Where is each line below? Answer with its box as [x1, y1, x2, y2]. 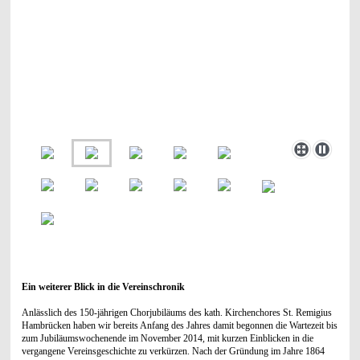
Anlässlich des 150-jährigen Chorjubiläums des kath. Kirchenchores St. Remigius [21, 306, 332, 318]
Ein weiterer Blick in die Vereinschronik [21, 280, 185, 292]
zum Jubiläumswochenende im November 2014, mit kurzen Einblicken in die [21, 332, 313, 344]
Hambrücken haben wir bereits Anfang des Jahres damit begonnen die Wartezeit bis [21, 319, 337, 331]
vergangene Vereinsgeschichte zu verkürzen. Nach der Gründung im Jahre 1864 [21, 345, 325, 357]
